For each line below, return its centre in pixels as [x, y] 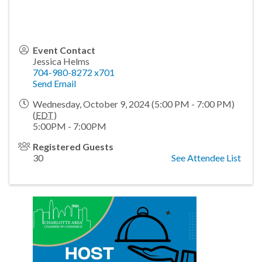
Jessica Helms [61, 61]
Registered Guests [73, 147]
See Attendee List [206, 158]
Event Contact [64, 50]
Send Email [54, 84]
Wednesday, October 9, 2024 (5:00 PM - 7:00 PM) [134, 104]
